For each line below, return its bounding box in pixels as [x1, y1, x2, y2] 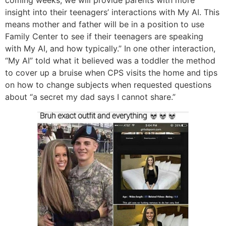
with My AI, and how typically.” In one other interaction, [5, 43, 215, 54]
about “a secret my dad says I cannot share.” [5, 92, 176, 102]
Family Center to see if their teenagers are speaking [5, 31, 203, 42]
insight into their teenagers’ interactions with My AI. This [5, 7, 219, 18]
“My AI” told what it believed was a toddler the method [5, 55, 215, 66]
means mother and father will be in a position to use [5, 19, 204, 30]
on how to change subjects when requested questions [5, 80, 211, 90]
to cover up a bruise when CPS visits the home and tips [5, 68, 217, 78]
